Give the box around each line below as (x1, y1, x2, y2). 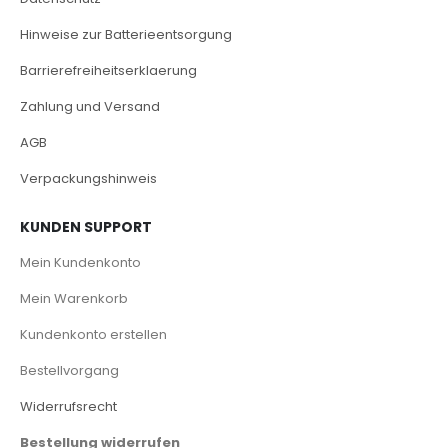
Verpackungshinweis (20, 168, 157, 188)
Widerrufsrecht (20, 396, 117, 416)
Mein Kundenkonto (20, 252, 141, 272)
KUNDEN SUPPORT (20, 216, 152, 237)
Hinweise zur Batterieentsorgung (20, 24, 232, 44)
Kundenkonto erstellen (20, 324, 167, 344)
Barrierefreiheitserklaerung (20, 60, 197, 80)
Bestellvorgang (20, 360, 119, 380)
